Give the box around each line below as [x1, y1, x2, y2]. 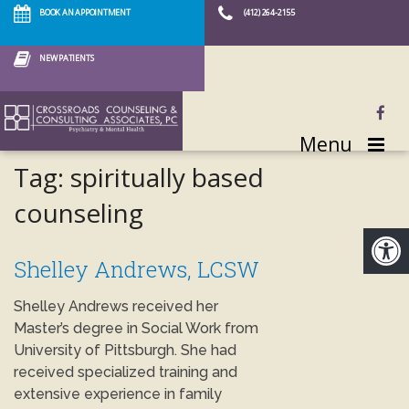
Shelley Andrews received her [14, 298, 218, 315]
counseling [14, 195, 143, 230]
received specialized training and [14, 363, 237, 381]
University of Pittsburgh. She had [14, 341, 236, 359]
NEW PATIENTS [39, 52, 94, 64]
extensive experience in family [14, 385, 222, 403]
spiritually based [70, 160, 264, 194]
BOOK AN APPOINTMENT [39, 6, 131, 18]
